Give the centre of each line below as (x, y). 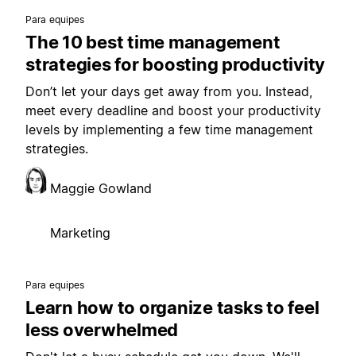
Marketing (80, 233)
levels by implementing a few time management (169, 130)
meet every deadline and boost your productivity (173, 111)
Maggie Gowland (101, 189)
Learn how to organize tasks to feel (172, 308)
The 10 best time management (153, 43)
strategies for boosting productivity (175, 65)
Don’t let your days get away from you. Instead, (169, 92)
